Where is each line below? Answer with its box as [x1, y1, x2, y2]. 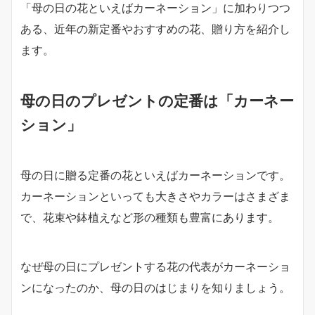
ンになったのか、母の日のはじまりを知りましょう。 [20, 280, 290, 295]
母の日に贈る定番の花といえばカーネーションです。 [20, 167, 290, 182]
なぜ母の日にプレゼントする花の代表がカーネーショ [20, 259, 290, 274]
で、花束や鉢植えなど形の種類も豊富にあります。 [20, 210, 279, 224]
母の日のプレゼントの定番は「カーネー [20, 91, 294, 110]
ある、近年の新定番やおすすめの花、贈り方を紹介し [20, 21, 290, 36]
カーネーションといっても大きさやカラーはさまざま [20, 188, 290, 203]
